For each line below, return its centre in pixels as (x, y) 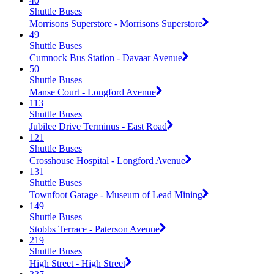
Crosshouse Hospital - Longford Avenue (107, 160)
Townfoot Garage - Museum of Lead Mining (116, 194)
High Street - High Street (77, 263)
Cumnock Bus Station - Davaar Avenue (106, 57)
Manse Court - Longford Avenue (93, 92)
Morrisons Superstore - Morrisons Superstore (116, 23)
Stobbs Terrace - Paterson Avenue (94, 229)
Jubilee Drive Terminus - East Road (98, 126)
